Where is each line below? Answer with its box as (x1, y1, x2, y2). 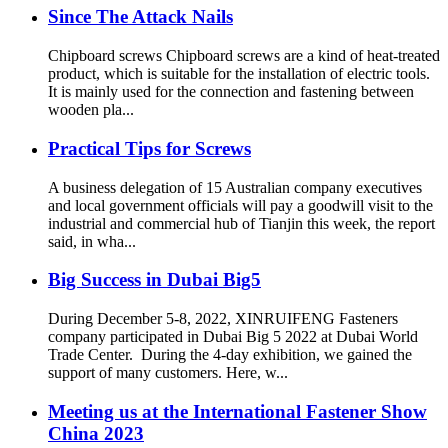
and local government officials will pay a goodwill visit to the (48, 196, 433, 214)
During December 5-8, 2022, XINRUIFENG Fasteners (48, 310, 398, 328)
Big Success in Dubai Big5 (48, 269, 261, 291)
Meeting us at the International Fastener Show (48, 400, 427, 422)
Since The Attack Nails (48, 6, 233, 28)
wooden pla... (48, 101, 134, 119)
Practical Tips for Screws (48, 137, 251, 159)
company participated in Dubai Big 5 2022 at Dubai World (48, 328, 418, 346)
